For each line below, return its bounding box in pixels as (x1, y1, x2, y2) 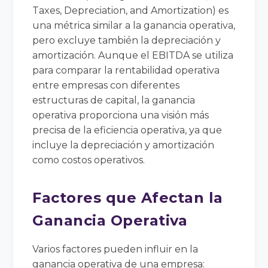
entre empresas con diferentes (32, 79, 180, 91)
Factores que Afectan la (32, 188, 223, 206)
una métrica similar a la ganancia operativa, (32, 19, 236, 31)
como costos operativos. (32, 154, 145, 166)
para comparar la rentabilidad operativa (32, 64, 220, 76)
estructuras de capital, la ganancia (32, 94, 196, 106)
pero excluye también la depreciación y (32, 34, 221, 46)
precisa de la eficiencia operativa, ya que (32, 124, 223, 136)
